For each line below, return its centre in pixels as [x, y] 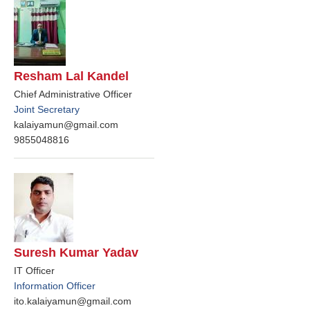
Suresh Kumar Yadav [76, 252]
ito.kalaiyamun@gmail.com [73, 301]
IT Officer [34, 270]
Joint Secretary [47, 109]
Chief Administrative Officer [73, 94]
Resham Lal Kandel [71, 76]
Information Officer [55, 285]
